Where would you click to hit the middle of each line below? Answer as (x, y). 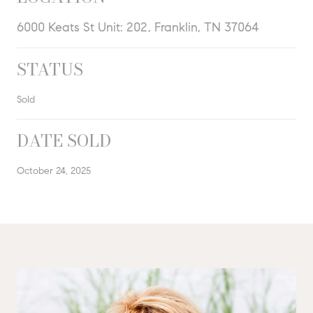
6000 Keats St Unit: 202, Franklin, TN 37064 (138, 27)
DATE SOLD (64, 140)
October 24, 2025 (54, 170)
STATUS (50, 69)
